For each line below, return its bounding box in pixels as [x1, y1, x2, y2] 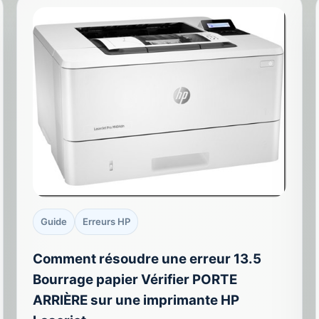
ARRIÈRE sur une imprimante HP [33, 291, 240, 308]
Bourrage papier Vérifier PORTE [33, 271, 238, 288]
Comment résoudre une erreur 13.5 [33, 250, 262, 267]
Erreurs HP [83, 216, 131, 228]
